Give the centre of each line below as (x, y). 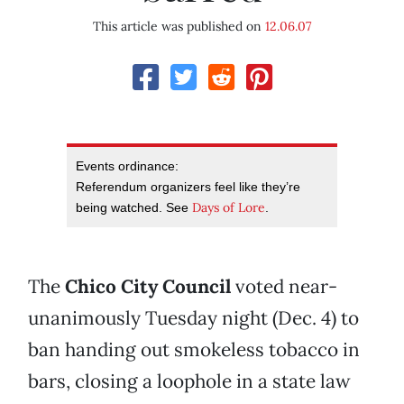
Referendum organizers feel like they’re (188, 187)
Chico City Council (148, 287)
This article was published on (179, 27)
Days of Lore (229, 208)
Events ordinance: (127, 166)
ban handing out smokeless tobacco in (194, 350)
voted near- (284, 287)
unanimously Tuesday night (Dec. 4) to (193, 318)
